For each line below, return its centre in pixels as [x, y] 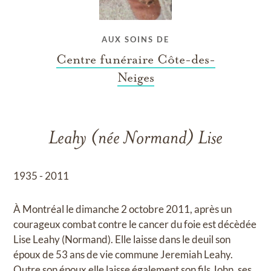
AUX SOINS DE [135, 40]
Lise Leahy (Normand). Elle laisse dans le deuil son [122, 240]
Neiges [135, 78]
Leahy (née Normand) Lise [135, 140]
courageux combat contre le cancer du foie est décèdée [135, 224]
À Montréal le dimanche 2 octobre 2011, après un [123, 209]
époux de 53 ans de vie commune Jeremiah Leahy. [123, 255]
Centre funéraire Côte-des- [135, 60]
